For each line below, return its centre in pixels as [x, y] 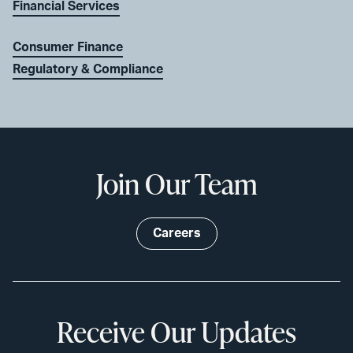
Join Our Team [176, 184]
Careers [176, 234]
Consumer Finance [68, 48]
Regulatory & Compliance [88, 70]
